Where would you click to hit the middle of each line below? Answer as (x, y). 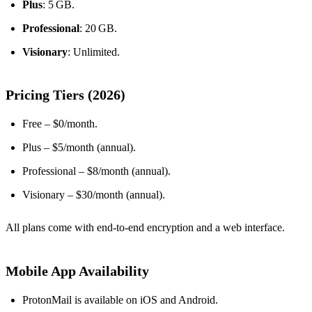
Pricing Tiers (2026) (65, 95)
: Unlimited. (94, 52)
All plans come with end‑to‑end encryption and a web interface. (145, 228)
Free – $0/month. (60, 124)
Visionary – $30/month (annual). (94, 195)
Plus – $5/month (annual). (79, 148)
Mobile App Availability (77, 271)
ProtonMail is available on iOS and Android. (120, 300)
